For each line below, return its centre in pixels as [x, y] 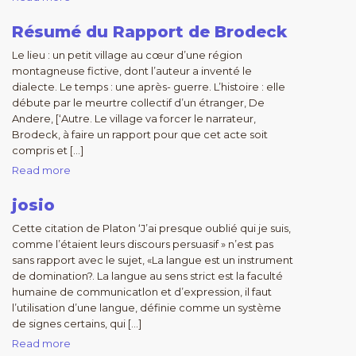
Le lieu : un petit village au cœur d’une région [127, 55]
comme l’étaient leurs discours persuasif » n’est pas [143, 244]
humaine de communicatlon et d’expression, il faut [142, 292]
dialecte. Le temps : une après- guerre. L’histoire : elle [149, 87]
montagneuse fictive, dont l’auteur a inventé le [132, 71]
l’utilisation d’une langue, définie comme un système [147, 308]
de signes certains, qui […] [77, 323]
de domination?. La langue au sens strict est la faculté [147, 276]
